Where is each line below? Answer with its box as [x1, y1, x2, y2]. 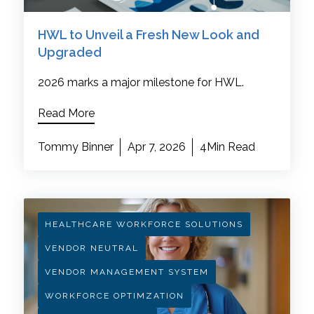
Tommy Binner [37, 140, 114, 154]
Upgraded [37, 45, 102, 60]
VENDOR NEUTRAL [44, 243, 139, 254]
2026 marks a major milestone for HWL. [37, 76, 244, 90]
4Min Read [199, 140, 255, 154]
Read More [37, 107, 95, 121]
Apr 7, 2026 [127, 140, 186, 154]
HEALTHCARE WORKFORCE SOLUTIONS [44, 219, 243, 230]
